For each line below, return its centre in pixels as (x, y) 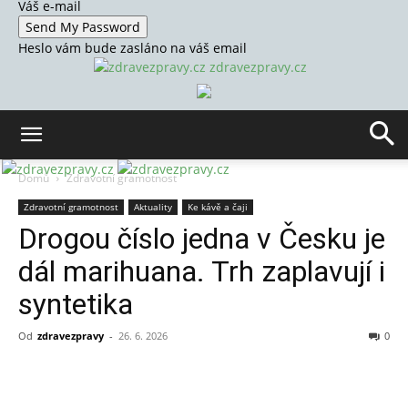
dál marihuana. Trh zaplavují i (202, 271)
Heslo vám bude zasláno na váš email (133, 48)
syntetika (76, 304)
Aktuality (153, 207)
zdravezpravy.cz (258, 67)
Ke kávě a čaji (218, 207)
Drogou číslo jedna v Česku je (202, 239)
